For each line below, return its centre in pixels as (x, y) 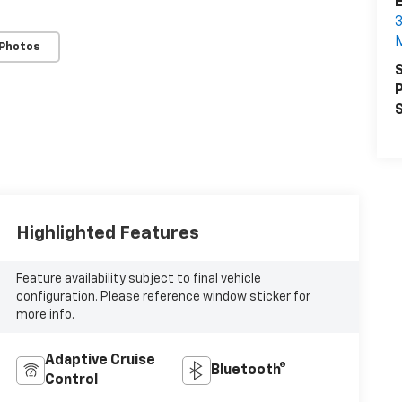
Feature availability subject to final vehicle (138, 280)
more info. (45, 315)
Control (71, 381)
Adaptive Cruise (100, 361)
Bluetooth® (248, 371)
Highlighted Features (107, 234)
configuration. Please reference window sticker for (163, 297)
